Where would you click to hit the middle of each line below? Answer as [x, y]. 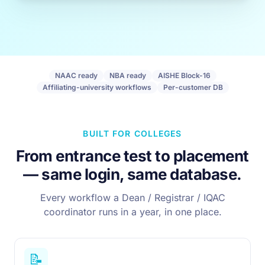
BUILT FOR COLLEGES [132, 133]
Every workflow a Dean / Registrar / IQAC [132, 198]
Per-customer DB [193, 87]
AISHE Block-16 [184, 75]
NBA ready [127, 75]
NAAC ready [76, 75]
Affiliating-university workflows [97, 87]
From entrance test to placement [132, 156]
